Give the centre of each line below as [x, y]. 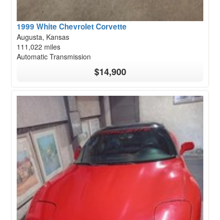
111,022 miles [39, 47]
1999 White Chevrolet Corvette [72, 27]
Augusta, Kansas [43, 37]
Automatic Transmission [54, 57]
